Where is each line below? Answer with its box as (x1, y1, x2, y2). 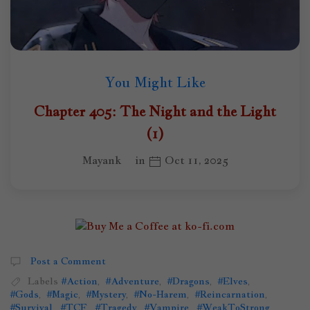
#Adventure (106, 274, 159, 287)
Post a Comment (28, 254, 106, 267)
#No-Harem (134, 287, 187, 300)
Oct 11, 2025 (161, 153, 228, 167)
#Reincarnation (195, 287, 265, 300)
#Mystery (86, 287, 126, 300)
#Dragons (167, 274, 210, 287)
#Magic (47, 287, 78, 300)
